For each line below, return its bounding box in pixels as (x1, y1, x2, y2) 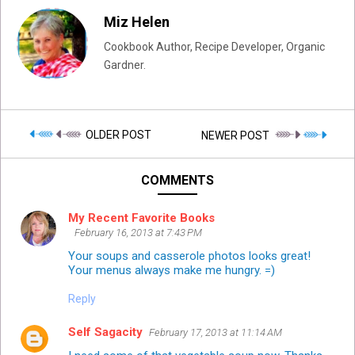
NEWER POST (201, 129, 272, 143)
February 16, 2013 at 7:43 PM (74, 227, 202, 239)
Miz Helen (104, 13, 170, 30)
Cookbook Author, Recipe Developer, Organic (104, 40, 325, 53)
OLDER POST (82, 128, 151, 141)
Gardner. (104, 58, 146, 71)
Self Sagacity (68, 325, 143, 340)
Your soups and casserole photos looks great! (68, 249, 311, 264)
